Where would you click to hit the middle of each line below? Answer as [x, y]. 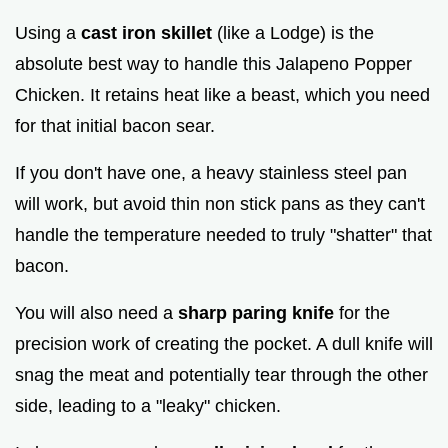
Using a [48, 32]
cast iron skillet [146, 32]
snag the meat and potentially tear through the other [221, 374]
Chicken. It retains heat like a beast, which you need [222, 94]
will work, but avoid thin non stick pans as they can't [220, 203]
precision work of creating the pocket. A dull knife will [224, 343]
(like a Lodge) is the [293, 32]
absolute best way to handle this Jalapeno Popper [213, 63]
